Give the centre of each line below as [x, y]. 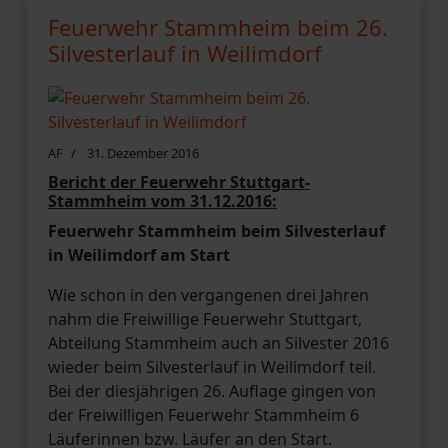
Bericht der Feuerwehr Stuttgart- [179, 181]
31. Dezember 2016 [143, 152]
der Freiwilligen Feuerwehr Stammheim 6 [203, 414]
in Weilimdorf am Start [139, 254]
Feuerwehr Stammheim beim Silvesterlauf [216, 230]
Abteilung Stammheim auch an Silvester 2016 [218, 342]
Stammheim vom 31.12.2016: [162, 200]
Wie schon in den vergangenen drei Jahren [208, 294]
